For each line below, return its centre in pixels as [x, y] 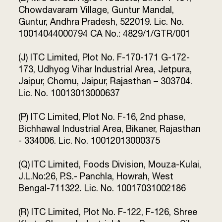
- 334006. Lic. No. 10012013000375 [89, 140]
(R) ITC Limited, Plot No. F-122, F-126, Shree [108, 212]
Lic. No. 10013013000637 [69, 93]
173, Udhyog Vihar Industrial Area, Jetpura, [105, 69]
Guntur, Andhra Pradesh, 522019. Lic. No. [101, 22]
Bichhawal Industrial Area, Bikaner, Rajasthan [110, 129]
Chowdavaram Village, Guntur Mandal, [96, 10]
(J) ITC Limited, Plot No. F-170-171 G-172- [104, 57]
